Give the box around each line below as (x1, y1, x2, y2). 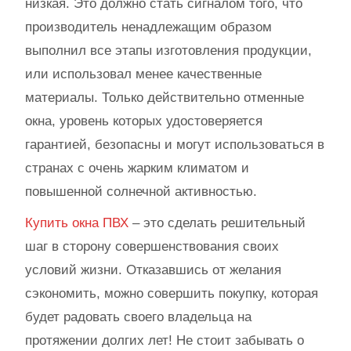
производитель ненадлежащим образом (25, 19, 272, 34)
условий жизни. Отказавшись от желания (25, 262, 281, 277)
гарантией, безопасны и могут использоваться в (25, 136, 324, 152)
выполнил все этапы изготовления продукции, (25, 42, 312, 58)
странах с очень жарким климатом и (25, 160, 249, 175)
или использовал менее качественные (25, 66, 262, 81)
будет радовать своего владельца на (25, 309, 251, 324)
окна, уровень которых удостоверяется (25, 113, 262, 128)
